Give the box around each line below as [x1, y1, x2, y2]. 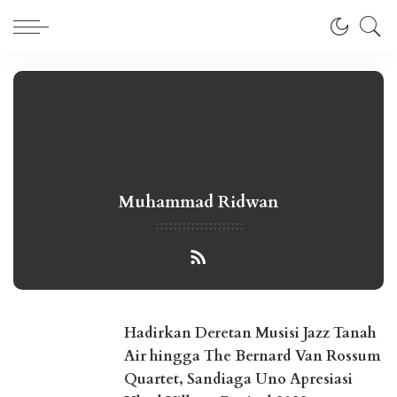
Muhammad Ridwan [119, 191, 278, 214]
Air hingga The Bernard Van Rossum [124, 346, 381, 366]
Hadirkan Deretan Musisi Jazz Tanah [124, 323, 377, 343]
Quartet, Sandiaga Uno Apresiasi [124, 370, 353, 389]
